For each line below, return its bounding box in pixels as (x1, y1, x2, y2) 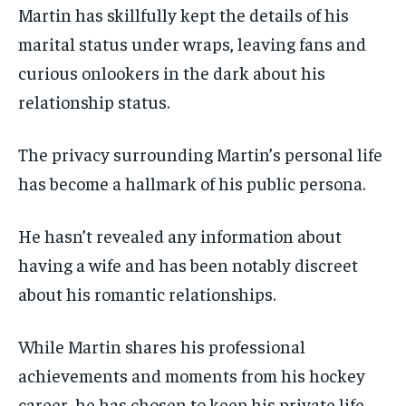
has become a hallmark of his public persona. (18, 170, 365, 194)
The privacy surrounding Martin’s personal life (18, 141, 382, 165)
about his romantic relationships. (18, 281, 275, 304)
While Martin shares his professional (18, 333, 305, 357)
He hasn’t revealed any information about (18, 223, 342, 246)
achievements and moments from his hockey (18, 362, 365, 386)
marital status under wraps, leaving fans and (18, 31, 366, 54)
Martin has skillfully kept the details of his (18, 2, 349, 25)
